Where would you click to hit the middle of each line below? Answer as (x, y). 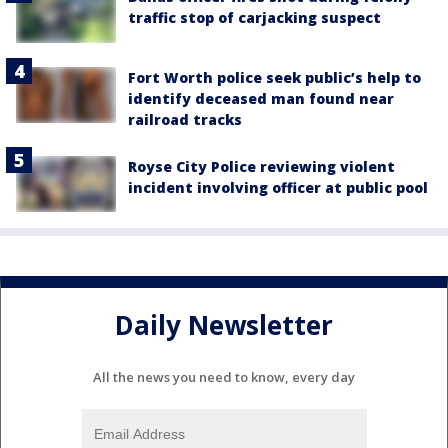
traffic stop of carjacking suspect (254, 18)
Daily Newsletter (224, 325)
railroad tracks (185, 119)
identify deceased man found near (261, 98)
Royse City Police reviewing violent (261, 166)
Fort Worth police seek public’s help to (274, 77)
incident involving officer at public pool (278, 187)
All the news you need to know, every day (224, 376)
